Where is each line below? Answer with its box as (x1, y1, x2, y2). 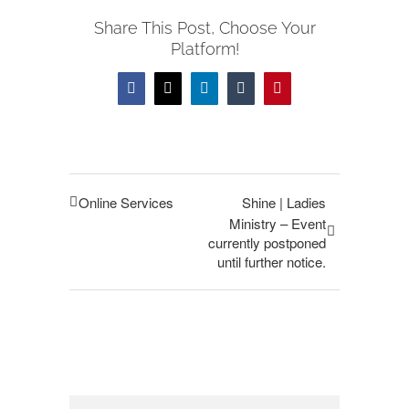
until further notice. (216, 251, 326, 271)
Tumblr (239, 86, 282, 102)
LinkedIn (203, 86, 257, 102)
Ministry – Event (228, 213, 326, 233)
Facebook (130, 86, 187, 102)
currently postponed (207, 232, 326, 252)
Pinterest (276, 86, 326, 102)
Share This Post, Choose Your (93, 17, 316, 37)
